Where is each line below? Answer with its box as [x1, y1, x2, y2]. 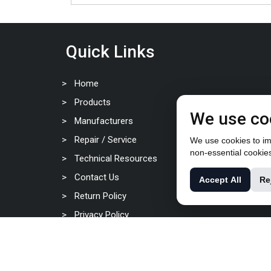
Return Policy [74, 190, 126, 201]
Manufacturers [74, 115, 133, 126]
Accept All [199, 175, 241, 184]
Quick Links [66, 41, 155, 62]
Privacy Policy [74, 209, 129, 220]
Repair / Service [74, 134, 137, 145]
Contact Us [74, 171, 119, 183]
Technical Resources [74, 152, 157, 164]
